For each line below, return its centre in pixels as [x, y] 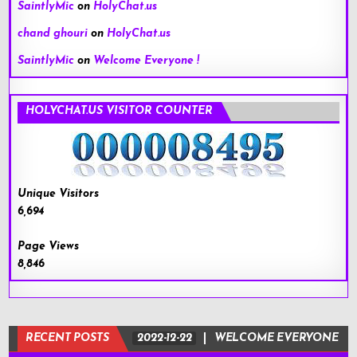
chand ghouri [53, 33]
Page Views [49, 246]
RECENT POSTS [67, 338]
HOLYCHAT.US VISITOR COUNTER [120, 111]
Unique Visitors [59, 194]
